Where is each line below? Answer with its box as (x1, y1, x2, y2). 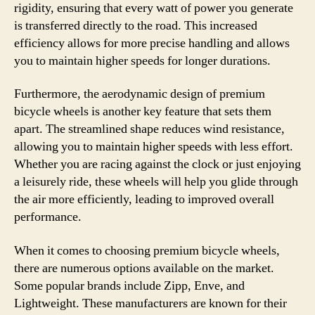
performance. (14, 209, 82, 225)
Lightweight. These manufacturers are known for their (14, 295, 287, 311)
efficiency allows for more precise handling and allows (14, 34, 290, 51)
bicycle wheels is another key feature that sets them (14, 103, 271, 120)
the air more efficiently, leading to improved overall (14, 191, 274, 207)
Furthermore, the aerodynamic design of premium (14, 86, 265, 102)
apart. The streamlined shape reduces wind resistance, (14, 121, 285, 137)
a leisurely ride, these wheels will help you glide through (14, 174, 298, 190)
